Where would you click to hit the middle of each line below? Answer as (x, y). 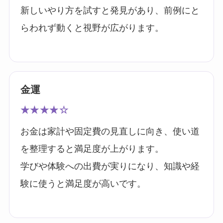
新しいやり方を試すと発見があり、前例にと (110, 11)
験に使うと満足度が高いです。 (83, 184)
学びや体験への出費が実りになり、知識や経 (110, 167)
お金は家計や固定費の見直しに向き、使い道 (110, 132)
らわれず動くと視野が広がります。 (92, 28)
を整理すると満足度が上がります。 (92, 149)
